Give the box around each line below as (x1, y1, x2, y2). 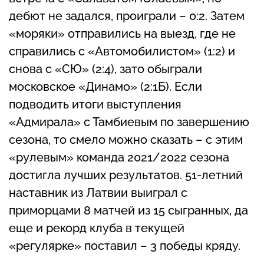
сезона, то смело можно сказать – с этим (9, 133, 243, 147)
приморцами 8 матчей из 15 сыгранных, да (9, 203, 248, 218)
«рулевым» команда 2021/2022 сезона (9, 150, 229, 165)
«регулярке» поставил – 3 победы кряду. (9, 239, 240, 253)
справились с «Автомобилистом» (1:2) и (9, 44, 235, 59)
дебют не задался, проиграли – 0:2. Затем (9, 9, 245, 24)
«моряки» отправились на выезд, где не (9, 27, 236, 41)
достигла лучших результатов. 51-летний (9, 168, 243, 183)
